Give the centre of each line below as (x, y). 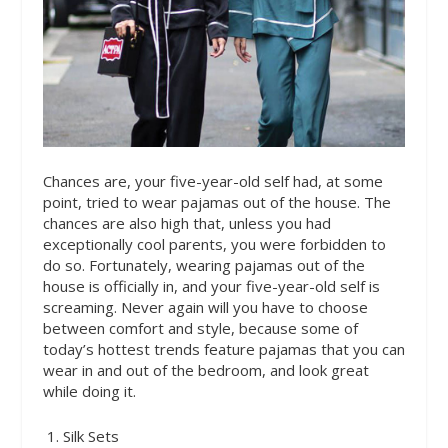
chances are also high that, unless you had (186, 222)
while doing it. (89, 390)
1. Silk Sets (82, 435)
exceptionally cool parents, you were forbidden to (214, 243)
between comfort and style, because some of (200, 327)
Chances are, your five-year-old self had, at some (212, 180)
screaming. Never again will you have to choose (205, 306)
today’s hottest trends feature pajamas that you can (223, 348)
